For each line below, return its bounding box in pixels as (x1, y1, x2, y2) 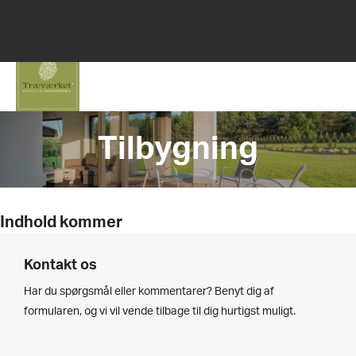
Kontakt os (24, 258, 97, 273)
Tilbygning (98, 133, 258, 165)
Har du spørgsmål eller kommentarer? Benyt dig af (24, 286, 274, 297)
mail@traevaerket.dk (199, 12, 284, 20)
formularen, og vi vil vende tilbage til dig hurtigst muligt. (24, 306, 296, 317)
